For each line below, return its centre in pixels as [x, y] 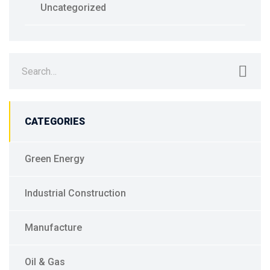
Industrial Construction [75, 193]
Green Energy [55, 159]
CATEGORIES [55, 122]
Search [24, 60]
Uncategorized [73, 8]
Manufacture [53, 228]
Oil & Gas [45, 262]
